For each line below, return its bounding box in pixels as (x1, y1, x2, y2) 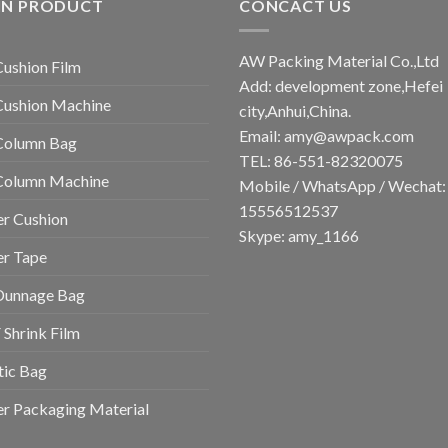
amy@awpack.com (284, 125, 414, 145)
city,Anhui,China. (239, 100, 351, 120)
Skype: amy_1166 (239, 225, 359, 245)
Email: (239, 125, 284, 145)
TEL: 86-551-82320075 (239, 150, 403, 170)
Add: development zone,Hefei (239, 75, 443, 95)
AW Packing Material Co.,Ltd (239, 50, 439, 70)
